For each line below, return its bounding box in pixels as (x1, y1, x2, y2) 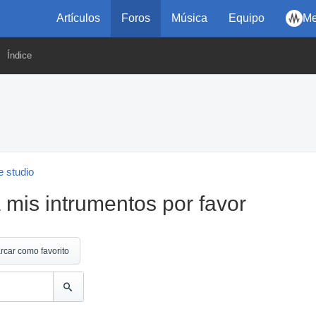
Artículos (56, 12, 100, 24)
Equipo (229, 12, 265, 24)
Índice (7, 50, 32, 61)
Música (171, 12, 207, 24)
